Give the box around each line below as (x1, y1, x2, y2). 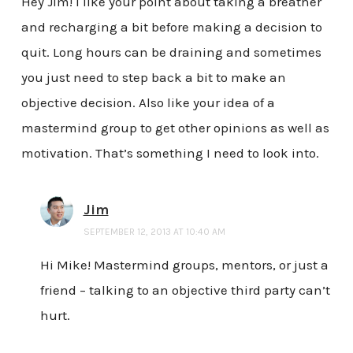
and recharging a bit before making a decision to (20, 19, 322, 35)
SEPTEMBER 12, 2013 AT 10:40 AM (83, 226, 225, 238)
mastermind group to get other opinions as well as (20, 120, 329, 136)
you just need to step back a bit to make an (20, 69, 286, 86)
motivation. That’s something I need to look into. (20, 145, 319, 162)
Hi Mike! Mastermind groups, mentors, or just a (39, 257, 329, 273)
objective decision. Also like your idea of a (20, 95, 275, 111)
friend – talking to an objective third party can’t (39, 282, 330, 299)
